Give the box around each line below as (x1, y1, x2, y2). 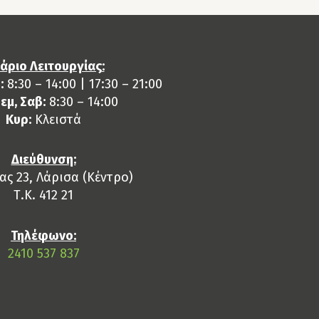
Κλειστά (31, 111, 81, 127)
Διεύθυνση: (11, 152, 76, 168)
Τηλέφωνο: (11, 227, 76, 244)
